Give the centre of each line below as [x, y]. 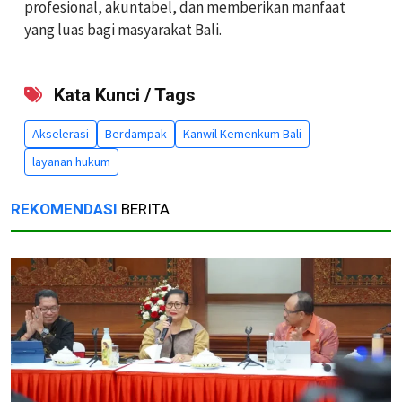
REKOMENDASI [64, 209]
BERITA [144, 209]
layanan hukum [71, 161]
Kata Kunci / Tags [122, 95]
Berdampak [136, 133]
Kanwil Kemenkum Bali [242, 133]
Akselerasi [61, 133]
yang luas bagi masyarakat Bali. [123, 29]
